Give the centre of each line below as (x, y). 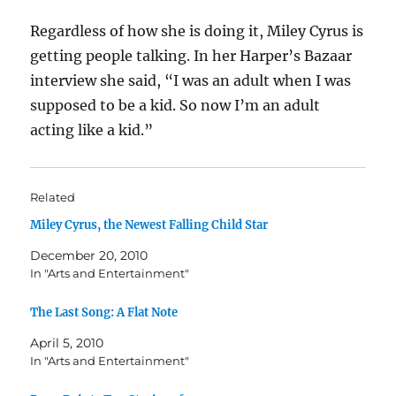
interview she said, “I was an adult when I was (191, 80)
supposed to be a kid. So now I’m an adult (175, 105)
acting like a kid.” (92, 130)
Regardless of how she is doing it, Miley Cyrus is (197, 31)
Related (53, 197)
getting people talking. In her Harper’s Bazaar (191, 56)
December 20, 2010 (89, 255)
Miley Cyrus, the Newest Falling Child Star (149, 225)
